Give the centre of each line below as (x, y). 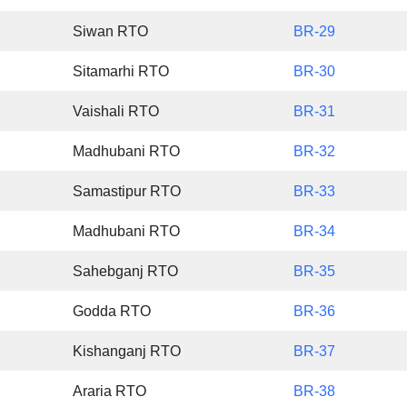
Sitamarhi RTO (121, 72)
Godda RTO (112, 312)
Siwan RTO (111, 32)
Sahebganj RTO (126, 272)
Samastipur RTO (127, 192)
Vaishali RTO (116, 112)
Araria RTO (110, 392)
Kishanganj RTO (127, 352)
